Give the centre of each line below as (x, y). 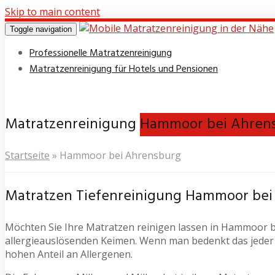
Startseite (27, 155)
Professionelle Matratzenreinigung (101, 53)
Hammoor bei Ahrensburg (120, 155)
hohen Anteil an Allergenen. (69, 254)
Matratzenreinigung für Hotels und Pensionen (124, 69)
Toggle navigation (41, 29)
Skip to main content (52, 12)
